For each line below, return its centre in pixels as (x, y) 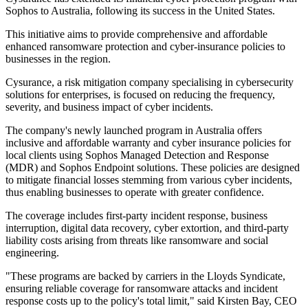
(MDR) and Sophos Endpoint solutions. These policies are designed (153, 168)
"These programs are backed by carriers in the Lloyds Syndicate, (145, 276)
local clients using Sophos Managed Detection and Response (137, 155)
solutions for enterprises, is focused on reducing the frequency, (140, 95)
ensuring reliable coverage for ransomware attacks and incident (142, 289)
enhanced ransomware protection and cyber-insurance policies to (145, 47)
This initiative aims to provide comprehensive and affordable (136, 34)
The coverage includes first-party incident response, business (136, 216)
